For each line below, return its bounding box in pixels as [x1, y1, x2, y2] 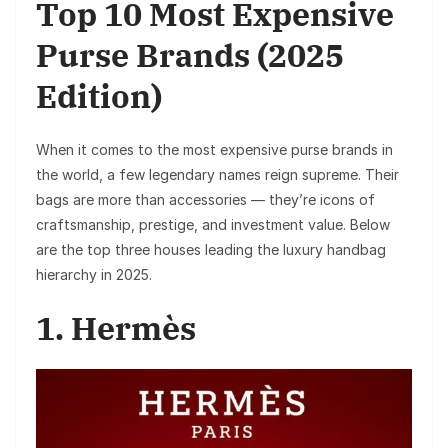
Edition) [36, 74, 162, 117]
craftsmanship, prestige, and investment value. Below [36, 215, 390, 233]
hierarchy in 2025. [36, 265, 152, 283]
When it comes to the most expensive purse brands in [36, 140, 393, 158]
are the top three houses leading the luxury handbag [36, 240, 386, 258]
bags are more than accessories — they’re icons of [36, 190, 375, 208]
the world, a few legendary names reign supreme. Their [36, 165, 399, 183]
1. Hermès [36, 306, 196, 349]
